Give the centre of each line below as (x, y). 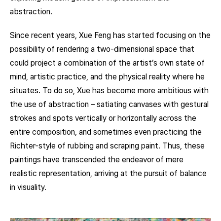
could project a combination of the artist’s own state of (107, 63)
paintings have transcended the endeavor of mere (97, 160)
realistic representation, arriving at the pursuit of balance (108, 173)
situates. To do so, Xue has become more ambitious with (109, 91)
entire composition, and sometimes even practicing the (106, 132)
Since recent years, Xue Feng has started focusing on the (110, 35)
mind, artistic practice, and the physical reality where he (107, 77)
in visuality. (28, 187)
